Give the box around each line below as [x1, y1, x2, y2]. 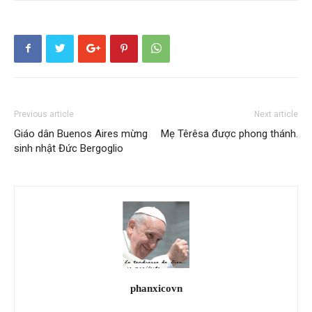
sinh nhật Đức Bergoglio [14, 141, 123, 155]
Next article [254, 109, 298, 119]
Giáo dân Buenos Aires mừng [14, 127, 148, 140]
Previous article [14, 109, 74, 119]
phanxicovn [130, 282, 182, 294]
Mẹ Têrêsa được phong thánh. [161, 127, 298, 140]
